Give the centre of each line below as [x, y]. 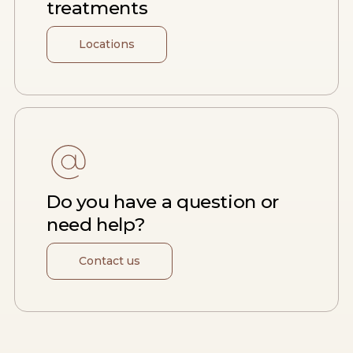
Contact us [109, 261]
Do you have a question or [162, 202]
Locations [106, 45]
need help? [96, 225]
